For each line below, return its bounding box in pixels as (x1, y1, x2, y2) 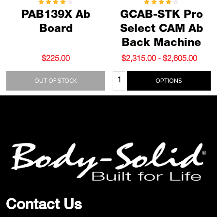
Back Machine (122, 38, 201, 50)
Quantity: (112, 72, 142, 83)
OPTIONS (155, 77, 182, 85)
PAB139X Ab (21, 10, 90, 22)
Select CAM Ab (120, 24, 203, 36)
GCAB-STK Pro (120, 10, 203, 22)
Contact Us (6, 199, 82, 214)
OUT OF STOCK (34, 77, 77, 85)
